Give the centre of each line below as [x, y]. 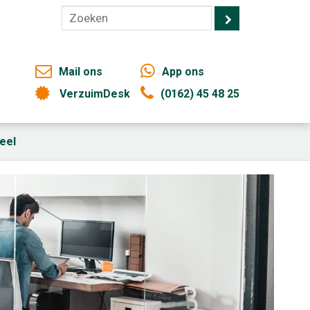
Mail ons [81, 72]
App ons [183, 72]
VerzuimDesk [95, 94]
